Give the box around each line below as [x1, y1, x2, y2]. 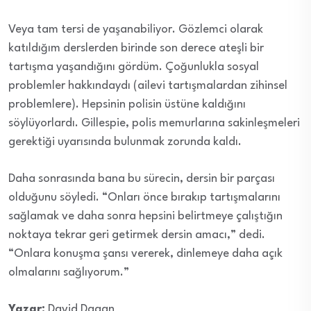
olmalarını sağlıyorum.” [8, 267, 129, 279]
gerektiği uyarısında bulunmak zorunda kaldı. [8, 136, 242, 149]
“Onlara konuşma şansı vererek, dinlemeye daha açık [8, 248, 283, 260]
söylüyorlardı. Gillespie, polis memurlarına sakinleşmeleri [8, 117, 300, 130]
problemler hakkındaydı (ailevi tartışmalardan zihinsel [8, 80, 287, 92]
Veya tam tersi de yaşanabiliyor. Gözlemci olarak [8, 24, 263, 36]
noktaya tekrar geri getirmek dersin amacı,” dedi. [8, 229, 265, 242]
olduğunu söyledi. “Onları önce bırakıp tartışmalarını [8, 192, 280, 204]
